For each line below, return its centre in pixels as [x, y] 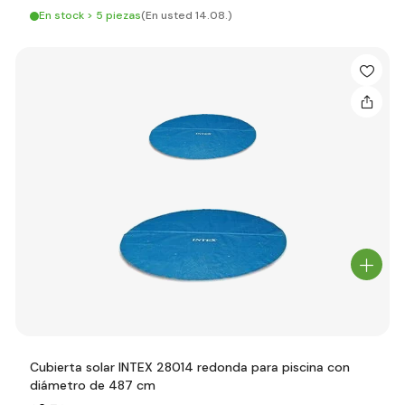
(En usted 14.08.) [187, 15]
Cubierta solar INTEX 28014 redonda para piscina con [190, 367]
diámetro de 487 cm [93, 385]
